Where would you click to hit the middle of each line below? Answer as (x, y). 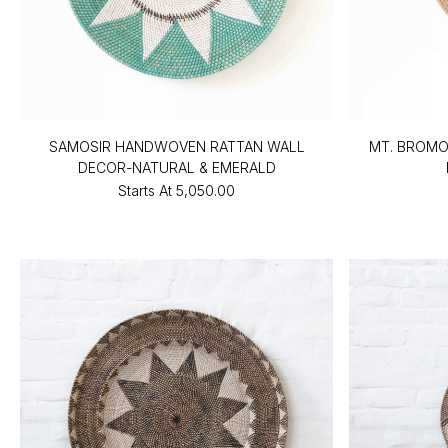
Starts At (145, 190)
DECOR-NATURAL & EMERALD (176, 167)
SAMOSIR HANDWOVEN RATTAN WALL (176, 146)
